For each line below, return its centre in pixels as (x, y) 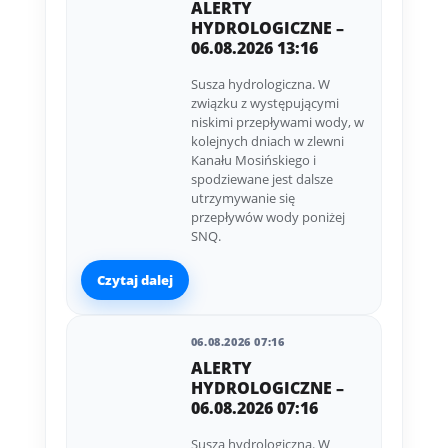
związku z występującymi (264, 103)
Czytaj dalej (134, 279)
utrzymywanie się (242, 198)
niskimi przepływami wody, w (277, 122)
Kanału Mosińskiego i (253, 160)
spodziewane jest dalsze (261, 179)
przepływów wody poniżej (267, 217)
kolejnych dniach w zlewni (267, 141)
